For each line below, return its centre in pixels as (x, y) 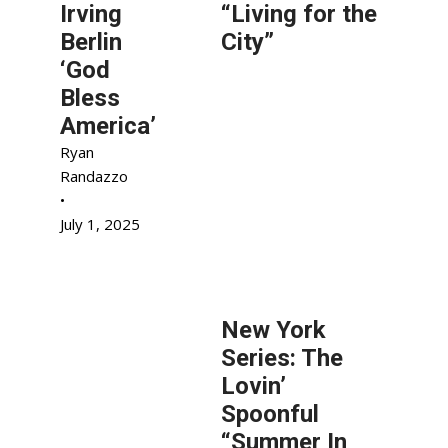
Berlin (91, 42)
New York (274, 330)
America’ (108, 126)
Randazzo (94, 176)
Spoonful (270, 414)
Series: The (282, 358)
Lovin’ (254, 386)
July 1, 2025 (100, 224)
